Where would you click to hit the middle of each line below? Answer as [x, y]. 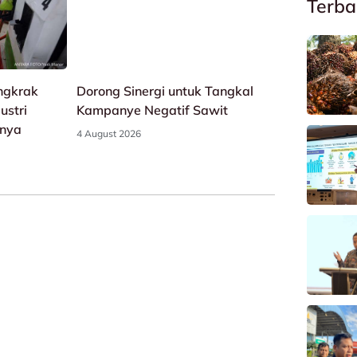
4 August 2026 [108, 134]
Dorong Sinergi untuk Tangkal [165, 91]
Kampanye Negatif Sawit [152, 110]
